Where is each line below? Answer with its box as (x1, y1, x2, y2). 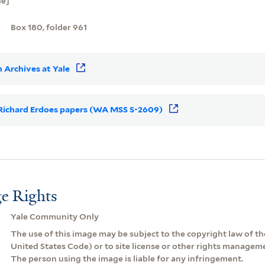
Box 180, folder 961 (10, 22, 87, 32)
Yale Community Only (10, 211, 99, 221)
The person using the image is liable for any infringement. (10, 253, 243, 263)
